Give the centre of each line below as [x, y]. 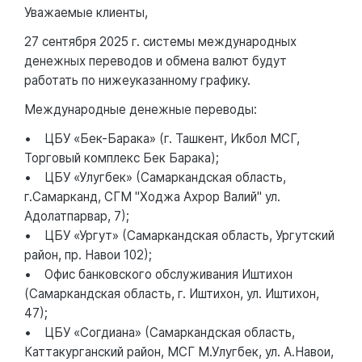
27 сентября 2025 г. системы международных [160, 41]
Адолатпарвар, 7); [77, 216]
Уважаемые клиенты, [86, 12]
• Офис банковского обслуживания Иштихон [158, 274]
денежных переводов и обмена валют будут [156, 61]
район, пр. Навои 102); [88, 255]
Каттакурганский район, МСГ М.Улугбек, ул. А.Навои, [179, 351]
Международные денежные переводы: [141, 109]
